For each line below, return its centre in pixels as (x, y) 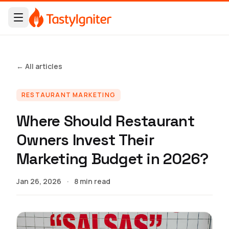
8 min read (92, 181)
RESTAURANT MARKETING (68, 95)
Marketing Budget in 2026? (112, 159)
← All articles (39, 66)
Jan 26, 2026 (39, 181)
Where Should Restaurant (105, 121)
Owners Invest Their (85, 140)
